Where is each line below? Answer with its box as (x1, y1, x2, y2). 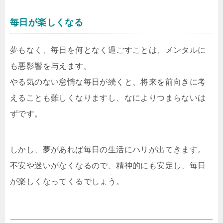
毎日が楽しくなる (10, 17, 84, 27)
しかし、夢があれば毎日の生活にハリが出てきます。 (10, 145, 206, 154)
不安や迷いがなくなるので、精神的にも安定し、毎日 (10, 161, 206, 170)
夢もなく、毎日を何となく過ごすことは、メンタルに (10, 46, 206, 54)
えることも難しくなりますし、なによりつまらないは (10, 94, 206, 102)
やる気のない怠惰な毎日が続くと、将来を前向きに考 (10, 78, 206, 86)
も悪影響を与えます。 (10, 62, 92, 70)
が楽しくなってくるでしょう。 (10, 177, 124, 186)
